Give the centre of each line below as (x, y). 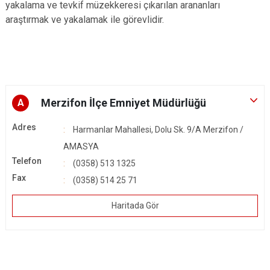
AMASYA (81, 146)
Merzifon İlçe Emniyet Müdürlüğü (124, 103)
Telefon (27, 161)
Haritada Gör (135, 206)
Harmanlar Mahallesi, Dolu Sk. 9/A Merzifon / (158, 130)
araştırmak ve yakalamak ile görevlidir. (85, 20)
